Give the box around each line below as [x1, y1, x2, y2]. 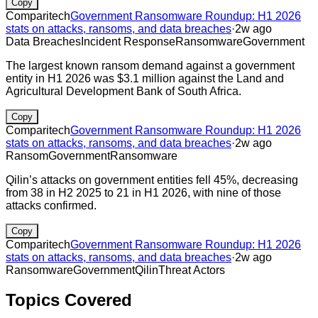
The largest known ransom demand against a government [6, 59, 295, 72]
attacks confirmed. [6, 199, 97, 212]
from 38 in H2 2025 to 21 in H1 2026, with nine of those [6, 186, 281, 199]
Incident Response [81, 35, 175, 48]
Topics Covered [6, 290, 132, 310]
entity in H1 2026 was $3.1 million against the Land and [6, 72, 284, 84]
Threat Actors [158, 263, 225, 276]
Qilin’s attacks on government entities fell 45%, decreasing [6, 173, 298, 186]
